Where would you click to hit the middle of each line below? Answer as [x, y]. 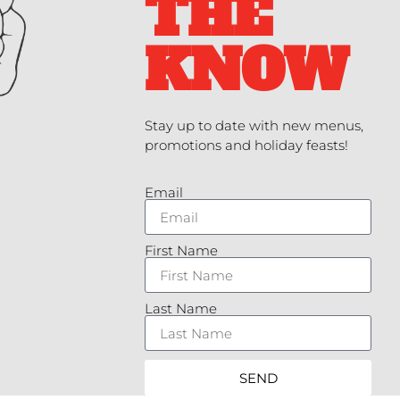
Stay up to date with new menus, [254, 125]
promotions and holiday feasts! [248, 145]
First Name [181, 251]
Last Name [180, 309]
